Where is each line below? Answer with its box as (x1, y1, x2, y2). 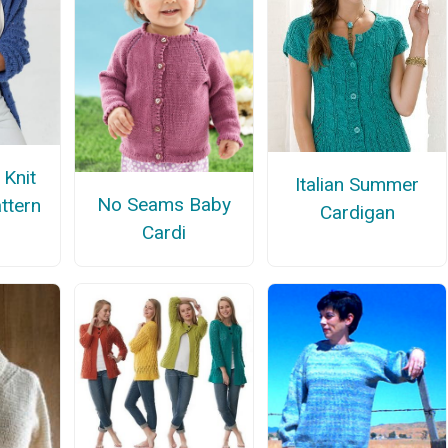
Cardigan (319, 201, 395, 225)
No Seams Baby (96, 192, 231, 216)
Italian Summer (295, 173, 420, 197)
